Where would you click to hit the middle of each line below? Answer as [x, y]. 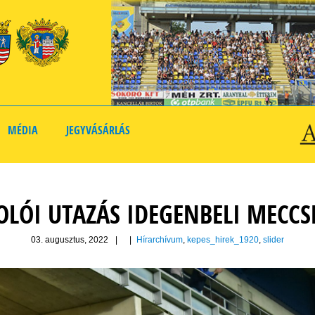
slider [274, 240]
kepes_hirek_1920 [223, 240]
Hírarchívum [160, 240]
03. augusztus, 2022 [70, 240]
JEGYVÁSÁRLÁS [98, 130]
